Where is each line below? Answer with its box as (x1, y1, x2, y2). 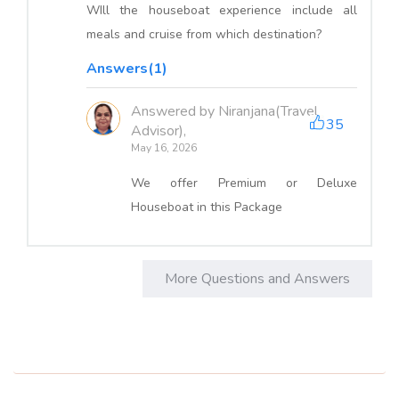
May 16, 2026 (131, 141, 197, 156)
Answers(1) (86, 59, 167, 79)
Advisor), (131, 121, 186, 142)
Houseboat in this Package (131, 199, 282, 216)
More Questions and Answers (165, 269, 350, 289)
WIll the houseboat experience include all (86, 2, 357, 20)
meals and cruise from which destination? (86, 26, 322, 44)
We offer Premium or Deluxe (131, 175, 357, 192)
